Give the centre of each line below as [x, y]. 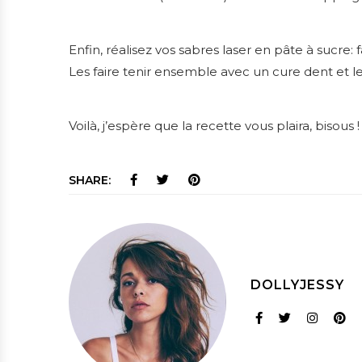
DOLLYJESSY [297, 284]
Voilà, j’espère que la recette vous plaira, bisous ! [214, 126]
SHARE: [91, 181]
